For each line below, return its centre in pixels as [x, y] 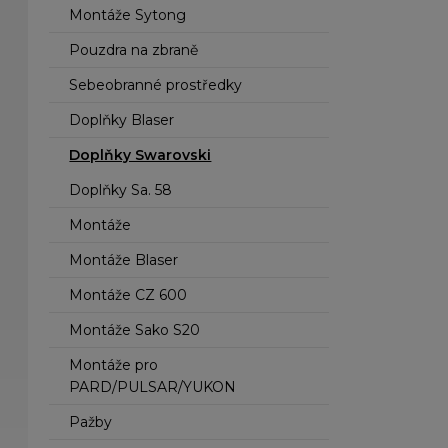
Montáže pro [114, 365]
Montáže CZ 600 [128, 295]
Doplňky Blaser [122, 120]
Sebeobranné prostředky [156, 85]
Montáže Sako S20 [135, 330]
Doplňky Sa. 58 [121, 190]
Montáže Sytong [128, 15]
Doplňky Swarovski [140, 155]
